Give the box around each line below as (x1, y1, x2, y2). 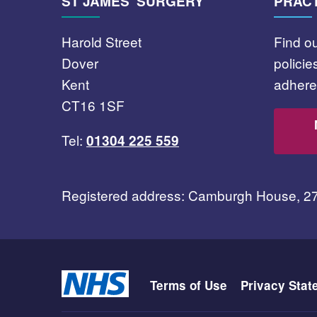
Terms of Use (150, 276, 227, 294)
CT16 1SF (62, 95, 125, 115)
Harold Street (62, 31, 142, 51)
